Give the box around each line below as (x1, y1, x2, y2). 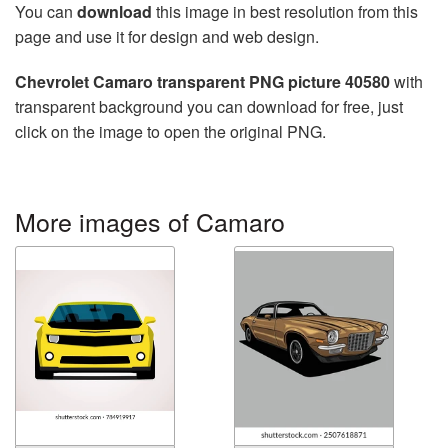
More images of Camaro (15, 202, 285, 239)
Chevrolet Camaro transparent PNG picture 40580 (15, 69, 390, 93)
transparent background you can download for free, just (15, 94, 403, 118)
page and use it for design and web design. (15, 24, 319, 48)
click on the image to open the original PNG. (15, 119, 326, 143)
